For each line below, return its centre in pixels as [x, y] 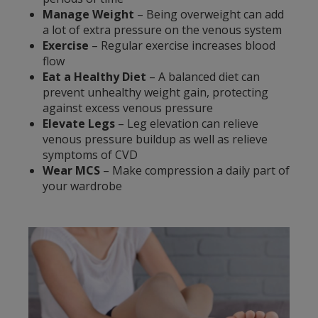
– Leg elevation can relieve [187, 123]
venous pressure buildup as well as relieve [155, 139]
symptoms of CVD [90, 154]
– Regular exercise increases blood [182, 45]
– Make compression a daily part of [195, 170]
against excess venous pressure [128, 108]
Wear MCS [71, 170]
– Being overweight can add [209, 14]
